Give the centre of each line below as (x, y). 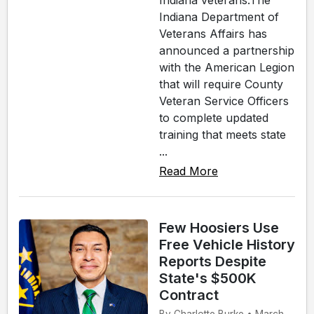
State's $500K (208, 279)
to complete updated (214, 118)
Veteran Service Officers (224, 101)
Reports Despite (213, 262)
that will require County (221, 84)
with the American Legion (227, 68)
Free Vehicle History (227, 245)
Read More (189, 171)
